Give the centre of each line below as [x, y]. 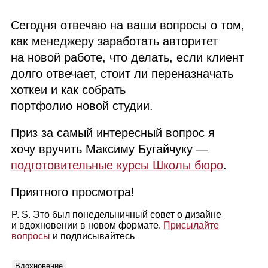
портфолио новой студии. [82, 106]
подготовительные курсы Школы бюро [117, 165]
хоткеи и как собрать [68, 90]
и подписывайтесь [92, 236]
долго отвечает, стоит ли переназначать [122, 74]
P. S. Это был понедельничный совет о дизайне [116, 215]
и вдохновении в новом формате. [87, 226]
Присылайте [191, 226]
